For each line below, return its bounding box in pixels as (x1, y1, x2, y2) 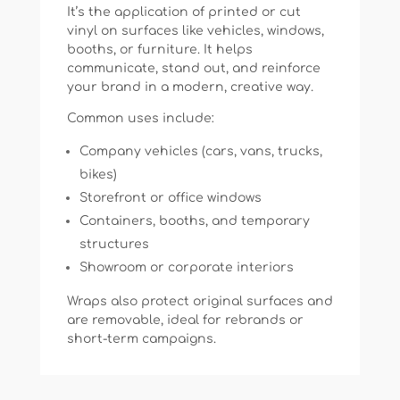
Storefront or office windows (79, 191, 262, 205)
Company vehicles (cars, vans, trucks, (79, 145, 322, 159)
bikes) (79, 168, 117, 182)
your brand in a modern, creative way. (66, 80, 313, 95)
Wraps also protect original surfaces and (66, 295, 333, 309)
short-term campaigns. (66, 332, 216, 346)
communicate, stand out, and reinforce (66, 62, 321, 76)
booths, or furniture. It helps (66, 43, 253, 57)
